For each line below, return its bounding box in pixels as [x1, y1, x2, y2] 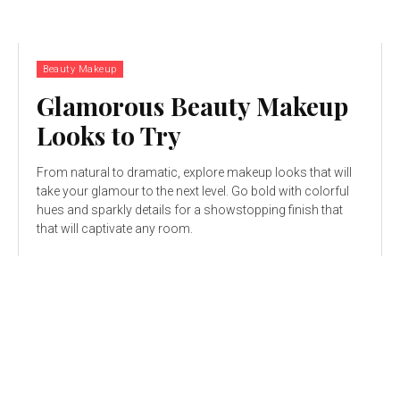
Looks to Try [37, 119, 181, 153]
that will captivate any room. [37, 221, 193, 237]
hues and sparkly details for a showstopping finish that [37, 203, 343, 218]
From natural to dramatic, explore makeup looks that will [37, 165, 352, 180]
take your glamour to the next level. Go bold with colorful [37, 184, 349, 199]
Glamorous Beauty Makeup [37, 89, 348, 123]
